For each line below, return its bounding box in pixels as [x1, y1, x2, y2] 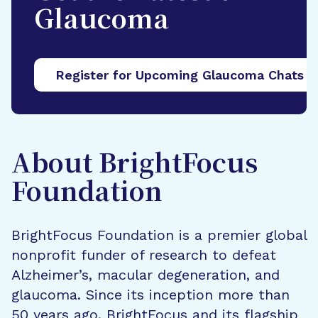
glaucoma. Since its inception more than [11, 286, 290, 303]
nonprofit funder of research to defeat [11, 246, 276, 263]
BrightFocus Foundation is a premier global [11, 226, 307, 243]
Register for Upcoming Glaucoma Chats [55, 67, 304, 82]
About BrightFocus [11, 151, 258, 180]
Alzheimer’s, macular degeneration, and [11, 266, 280, 283]
